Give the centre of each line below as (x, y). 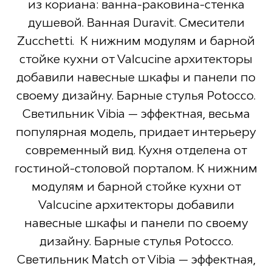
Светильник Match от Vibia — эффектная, (136, 260)
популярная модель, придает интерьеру (136, 132)
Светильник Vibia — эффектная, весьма (136, 114)
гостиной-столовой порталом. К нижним (136, 168)
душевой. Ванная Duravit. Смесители (136, 23)
